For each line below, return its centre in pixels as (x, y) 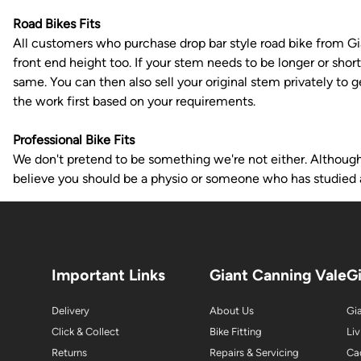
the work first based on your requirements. (134, 101)
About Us (232, 311)
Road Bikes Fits (56, 24)
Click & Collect (85, 332)
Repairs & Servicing (254, 353)
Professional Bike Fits (74, 140)
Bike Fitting (235, 332)
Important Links (108, 275)
